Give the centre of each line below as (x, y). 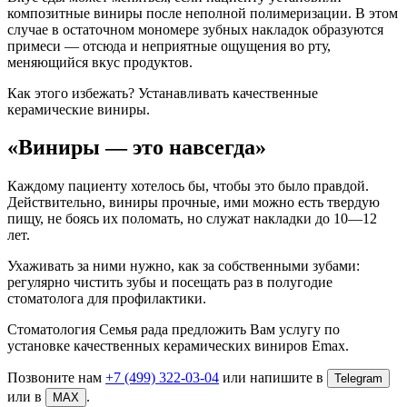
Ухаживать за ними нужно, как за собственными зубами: (184, 266)
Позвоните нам (55, 378)
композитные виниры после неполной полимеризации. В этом (203, 13)
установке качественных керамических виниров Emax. (178, 346)
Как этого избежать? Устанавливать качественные (163, 93)
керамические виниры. (79, 109)
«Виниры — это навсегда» (137, 148)
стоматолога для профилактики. (107, 299)
